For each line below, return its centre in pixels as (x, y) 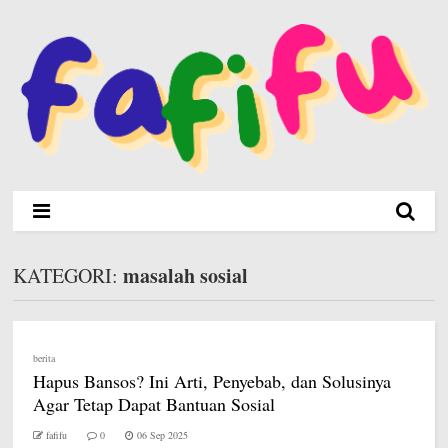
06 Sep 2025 (163, 434)
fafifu (57, 434)
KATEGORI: (68, 275)
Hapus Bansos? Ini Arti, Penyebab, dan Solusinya (212, 380)
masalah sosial (186, 275)
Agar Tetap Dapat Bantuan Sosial (154, 403)
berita (44, 357)
